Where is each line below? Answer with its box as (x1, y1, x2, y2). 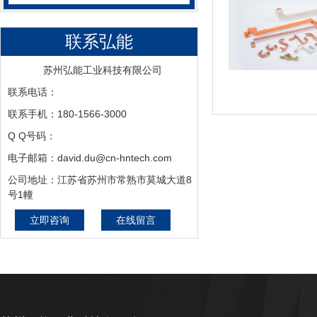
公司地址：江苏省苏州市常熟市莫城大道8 (8, 173, 192, 185)
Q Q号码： (8, 129, 56, 142)
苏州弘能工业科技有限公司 (43, 64, 162, 76)
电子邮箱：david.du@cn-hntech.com (8, 151, 172, 163)
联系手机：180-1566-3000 (8, 108, 127, 120)
